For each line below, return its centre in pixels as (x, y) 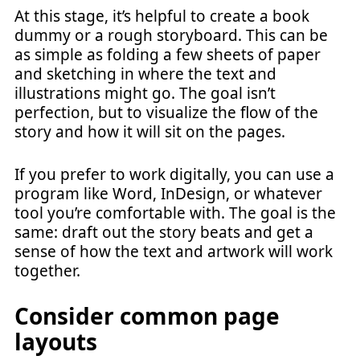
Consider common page (147, 316)
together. (47, 270)
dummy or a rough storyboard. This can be (171, 35)
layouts (56, 342)
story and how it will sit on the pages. (150, 132)
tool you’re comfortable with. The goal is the (175, 213)
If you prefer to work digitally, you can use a (174, 174)
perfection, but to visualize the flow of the (166, 112)
